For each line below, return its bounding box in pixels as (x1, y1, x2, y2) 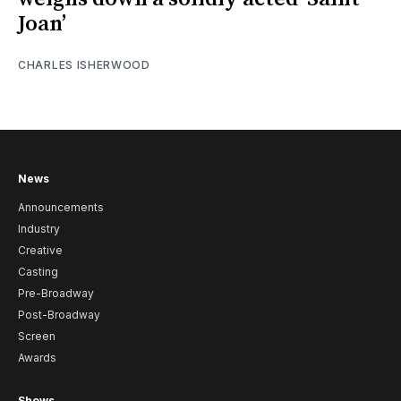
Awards (18, 351, 56, 365)
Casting (18, 265, 58, 279)
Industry (18, 222, 60, 236)
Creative (18, 243, 63, 258)
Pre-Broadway (18, 286, 94, 301)
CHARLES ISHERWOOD (18, 57, 150, 72)
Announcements (18, 200, 104, 215)
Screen (18, 329, 55, 344)
